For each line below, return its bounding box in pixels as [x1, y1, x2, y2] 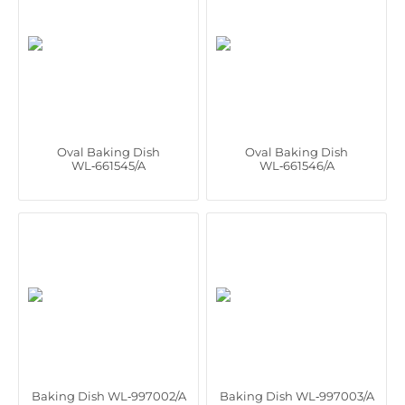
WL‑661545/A [71, 158, 146, 173]
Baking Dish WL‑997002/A [31, 389, 186, 403]
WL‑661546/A [259, 158, 334, 173]
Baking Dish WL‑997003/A [219, 389, 374, 403]
